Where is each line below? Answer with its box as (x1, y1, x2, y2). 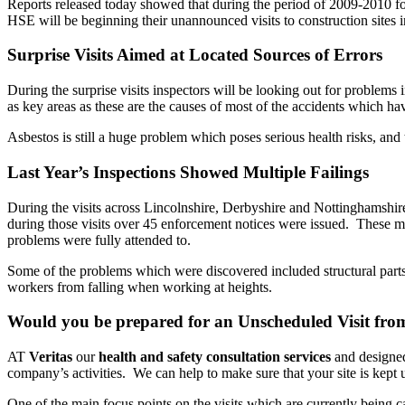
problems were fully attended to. (7, 231, 191, 248)
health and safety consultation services (99, 349, 331, 365)
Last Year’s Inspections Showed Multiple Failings (7, 162, 369, 182)
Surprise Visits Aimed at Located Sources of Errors (7, 45, 382, 65)
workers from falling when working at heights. (7, 278, 272, 295)
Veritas (29, 349, 76, 365)
